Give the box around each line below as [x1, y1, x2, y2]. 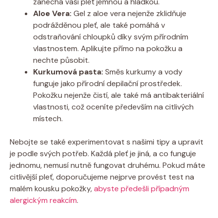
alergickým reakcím [10, 195, 77, 205]
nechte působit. [33, 54, 90, 65]
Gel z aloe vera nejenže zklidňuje [72, 8, 186, 18]
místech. [33, 113, 63, 124]
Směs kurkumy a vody [103, 66, 182, 77]
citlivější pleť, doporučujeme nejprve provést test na [10, 171, 194, 182]
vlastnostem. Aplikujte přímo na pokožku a [33, 43, 182, 54]
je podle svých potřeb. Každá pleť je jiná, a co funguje [10, 148, 196, 159]
